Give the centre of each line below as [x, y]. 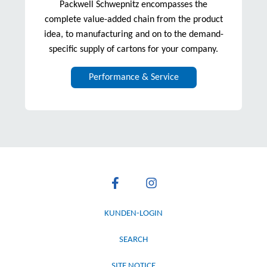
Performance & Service [133, 78]
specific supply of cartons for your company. [133, 50]
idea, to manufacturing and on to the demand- [133, 35]
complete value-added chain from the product [133, 20]
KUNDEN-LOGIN [133, 213]
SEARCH [133, 240]
